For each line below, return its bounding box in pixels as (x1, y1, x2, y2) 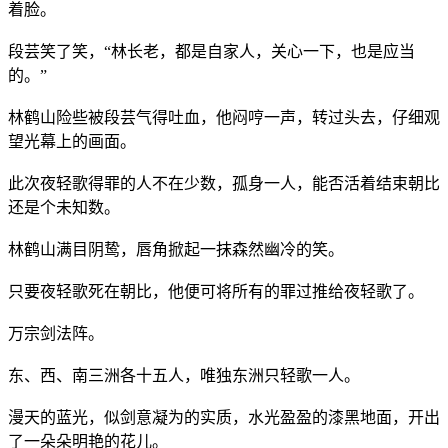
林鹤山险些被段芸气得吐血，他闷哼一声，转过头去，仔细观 (8, 108, 440, 126)
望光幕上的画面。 (8, 132, 136, 150)
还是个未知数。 (8, 198, 120, 216)
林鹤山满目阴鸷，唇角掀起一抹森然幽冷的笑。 (8, 240, 344, 258)
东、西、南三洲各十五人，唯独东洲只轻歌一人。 (8, 366, 360, 384)
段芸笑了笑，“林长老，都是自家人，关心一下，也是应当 (8, 42, 415, 60)
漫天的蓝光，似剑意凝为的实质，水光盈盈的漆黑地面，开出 (8, 408, 440, 426)
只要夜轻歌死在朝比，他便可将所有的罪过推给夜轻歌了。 (8, 282, 424, 300)
